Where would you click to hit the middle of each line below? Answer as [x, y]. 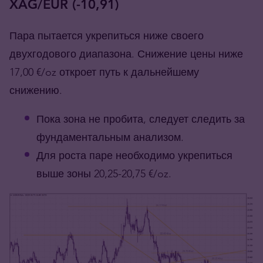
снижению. [36, 90]
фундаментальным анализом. [110, 137]
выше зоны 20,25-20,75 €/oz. [104, 174]
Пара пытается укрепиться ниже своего [107, 36]
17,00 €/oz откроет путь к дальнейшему [104, 72]
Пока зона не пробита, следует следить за [141, 119]
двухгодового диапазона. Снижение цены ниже [126, 54]
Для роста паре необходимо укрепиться [134, 156]
